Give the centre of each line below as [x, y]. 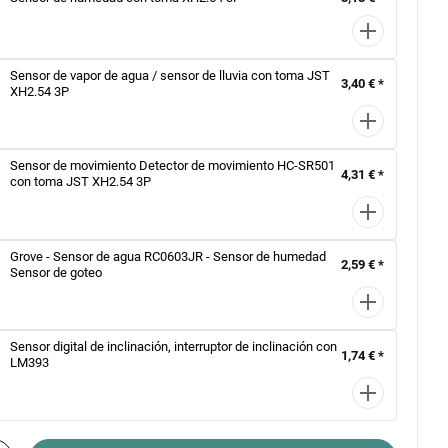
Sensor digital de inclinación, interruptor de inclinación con [174, 347]
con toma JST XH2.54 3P [81, 182]
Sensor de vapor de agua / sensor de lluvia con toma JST [170, 75]
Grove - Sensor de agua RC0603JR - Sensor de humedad [168, 256]
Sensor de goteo [56, 272]
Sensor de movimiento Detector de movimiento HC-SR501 [173, 166]
